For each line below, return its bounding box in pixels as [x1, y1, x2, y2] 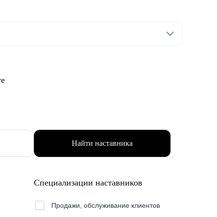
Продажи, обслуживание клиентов [51, 201, 160, 209]
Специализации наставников [34, 178, 142, 187]
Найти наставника [72, 139, 133, 147]
